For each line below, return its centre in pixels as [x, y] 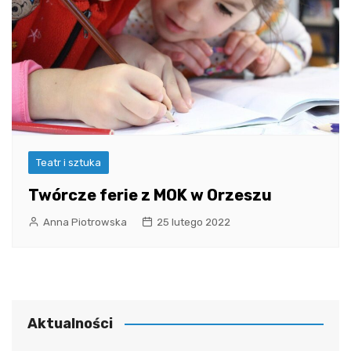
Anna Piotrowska [85, 222]
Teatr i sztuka [69, 162]
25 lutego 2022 [194, 222]
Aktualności [70, 323]
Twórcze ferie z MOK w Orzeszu [150, 195]
